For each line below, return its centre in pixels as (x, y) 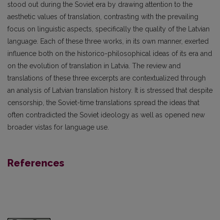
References (36, 163)
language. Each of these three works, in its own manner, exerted (108, 41)
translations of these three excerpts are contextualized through (107, 78)
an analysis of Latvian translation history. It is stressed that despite (110, 90)
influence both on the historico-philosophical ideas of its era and (110, 53)
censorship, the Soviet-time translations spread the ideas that (103, 102)
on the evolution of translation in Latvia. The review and (94, 66)
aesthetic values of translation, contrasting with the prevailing (103, 16)
